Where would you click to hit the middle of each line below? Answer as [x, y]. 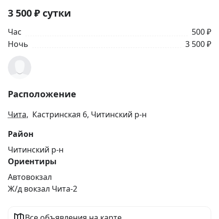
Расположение [42, 94]
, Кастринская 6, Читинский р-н [87, 115]
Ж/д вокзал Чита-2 [43, 189]
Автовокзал [30, 177]
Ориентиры [32, 162]
